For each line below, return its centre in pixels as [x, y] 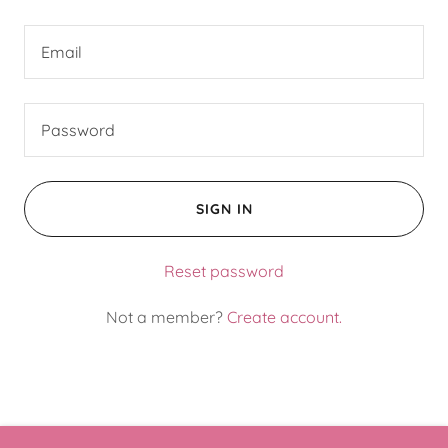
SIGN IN [224, 209]
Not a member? [164, 317]
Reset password [224, 271]
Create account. [284, 317]
